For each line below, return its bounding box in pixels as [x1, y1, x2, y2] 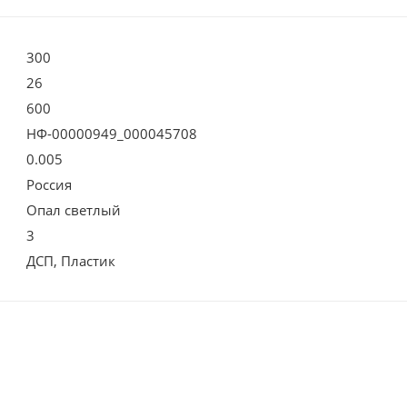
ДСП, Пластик [26, 251, 115, 270]
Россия [26, 174, 72, 194]
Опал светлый [26, 200, 121, 219]
